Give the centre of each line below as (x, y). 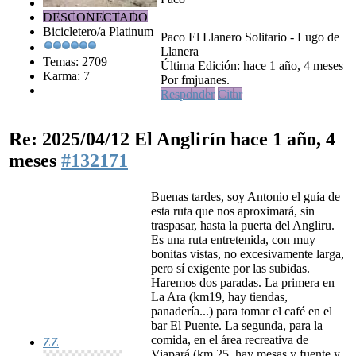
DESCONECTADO (95, 17)
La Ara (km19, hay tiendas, (219, 297)
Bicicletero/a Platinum (98, 32)
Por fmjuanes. (195, 80)
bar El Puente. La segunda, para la (237, 326)
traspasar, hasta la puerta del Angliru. (243, 226)
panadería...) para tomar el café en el (242, 311)
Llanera (180, 52)
